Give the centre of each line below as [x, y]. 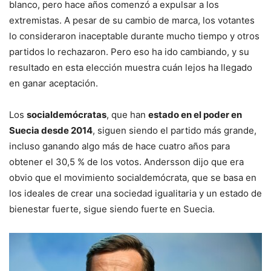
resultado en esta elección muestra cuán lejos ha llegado [131, 68]
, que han [127, 115]
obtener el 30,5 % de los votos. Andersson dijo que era [126, 162]
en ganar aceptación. [54, 83]
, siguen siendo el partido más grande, [175, 131]
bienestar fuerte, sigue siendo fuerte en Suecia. [112, 209]
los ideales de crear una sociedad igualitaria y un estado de [135, 194]
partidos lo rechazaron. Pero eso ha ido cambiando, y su [129, 52]
